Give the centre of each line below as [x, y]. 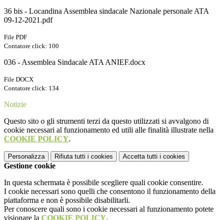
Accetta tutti [140, 157]
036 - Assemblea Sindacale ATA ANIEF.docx [75, 62]
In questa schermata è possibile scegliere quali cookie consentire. [104, 183]
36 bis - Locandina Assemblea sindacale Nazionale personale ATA [106, 11]
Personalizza [26, 157]
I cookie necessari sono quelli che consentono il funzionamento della [110, 192]
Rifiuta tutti [70, 157]
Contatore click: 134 [31, 88]
